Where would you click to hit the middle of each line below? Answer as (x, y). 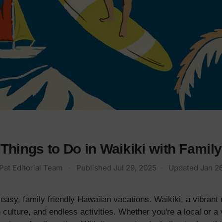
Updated (184, 168)
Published (95, 168)
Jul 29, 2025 (135, 168)
